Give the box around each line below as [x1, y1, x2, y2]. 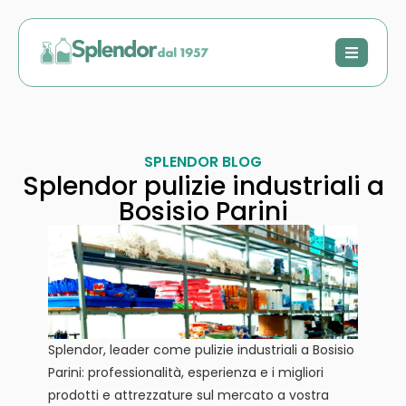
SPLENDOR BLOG [144, 151, 262, 172]
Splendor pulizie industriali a [22, 169, 384, 204]
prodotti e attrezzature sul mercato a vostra [47, 385, 329, 404]
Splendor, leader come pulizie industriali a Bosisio [47, 340, 354, 359]
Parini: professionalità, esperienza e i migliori [47, 362, 324, 382]
